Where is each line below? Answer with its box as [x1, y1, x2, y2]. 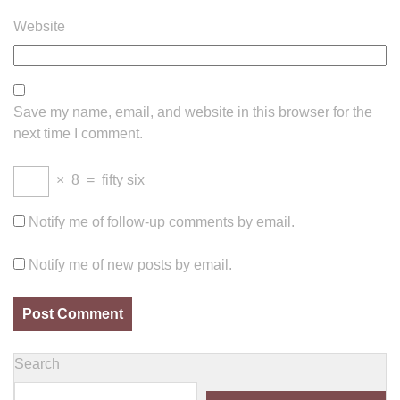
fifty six [102, 172, 145, 187]
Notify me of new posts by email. [29, 257, 232, 272]
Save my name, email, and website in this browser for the [13, 104, 372, 120]
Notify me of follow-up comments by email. [29, 214, 295, 229]
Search [14, 356, 60, 371]
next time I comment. [13, 126, 143, 141]
